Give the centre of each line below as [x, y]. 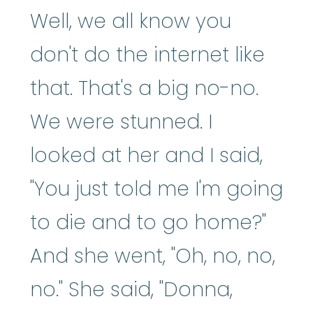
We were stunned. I [121, 122]
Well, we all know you [131, 21]
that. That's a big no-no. [144, 88]
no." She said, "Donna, [131, 289]
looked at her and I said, [146, 155]
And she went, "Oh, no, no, [153, 256]
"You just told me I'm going [156, 189]
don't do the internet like [147, 54]
